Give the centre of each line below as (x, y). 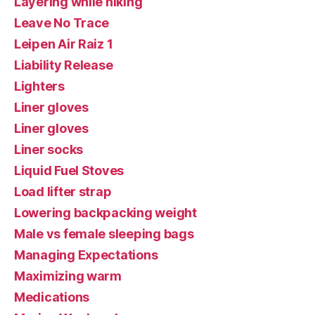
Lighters (39, 86)
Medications (52, 297)
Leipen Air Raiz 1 (64, 44)
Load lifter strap (63, 191)
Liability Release (64, 65)
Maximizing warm (68, 276)
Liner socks (49, 149)
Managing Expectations (86, 255)
